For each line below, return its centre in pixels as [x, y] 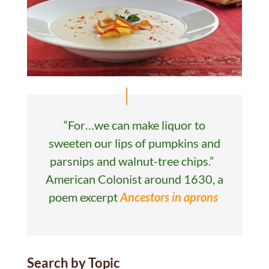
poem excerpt [84, 197]
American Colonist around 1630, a [134, 179]
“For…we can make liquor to [134, 125]
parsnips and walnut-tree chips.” [134, 161]
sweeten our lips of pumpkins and [134, 143]
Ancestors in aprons [169, 197]
